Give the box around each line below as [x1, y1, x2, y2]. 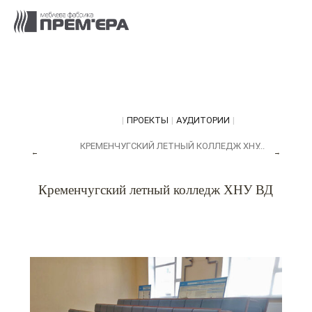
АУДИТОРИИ [175, 115, 230, 125]
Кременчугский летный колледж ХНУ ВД [38, 182, 274, 197]
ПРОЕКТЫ [126, 115, 169, 125]
